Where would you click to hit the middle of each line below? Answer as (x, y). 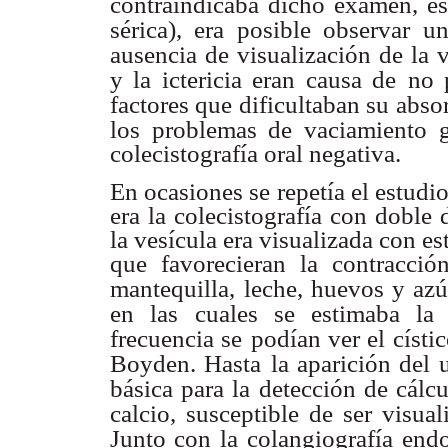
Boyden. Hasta (186, 363)
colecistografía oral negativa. (255, 154)
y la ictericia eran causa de (253, 80)
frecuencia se (176, 338)
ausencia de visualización (240, 55)
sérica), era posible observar (260, 30)
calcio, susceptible (204, 413)
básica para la (180, 388)
